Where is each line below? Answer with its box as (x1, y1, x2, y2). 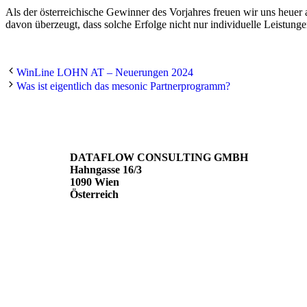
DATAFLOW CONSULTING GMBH (70, 151, 248, 164)
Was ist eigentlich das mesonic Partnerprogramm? (16, 80, 230, 93)
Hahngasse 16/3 (70, 164, 142, 176)
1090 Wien (70, 176, 119, 188)
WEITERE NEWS (10, 110, 93, 122)
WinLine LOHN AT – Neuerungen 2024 (16, 66, 193, 79)
